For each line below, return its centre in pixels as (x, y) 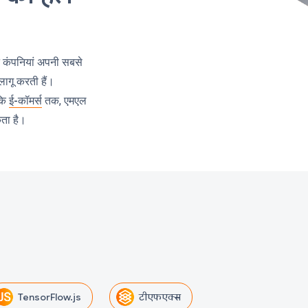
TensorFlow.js (49, 297)
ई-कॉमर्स (26, 101)
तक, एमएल (65, 101)
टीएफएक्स (160, 297)
